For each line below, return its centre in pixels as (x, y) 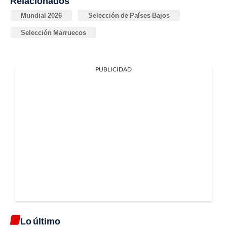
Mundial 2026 (41, 15)
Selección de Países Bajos (129, 15)
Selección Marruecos (53, 32)
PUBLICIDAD (113, 69)
